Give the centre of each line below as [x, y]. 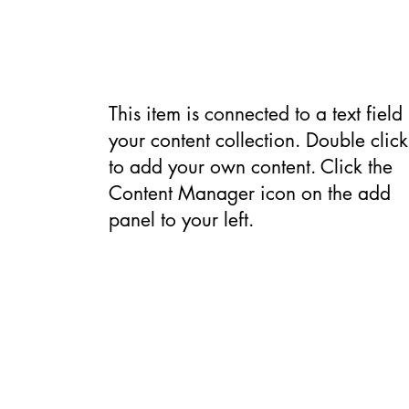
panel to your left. [181, 220]
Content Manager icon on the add [249, 193]
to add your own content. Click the [250, 167]
